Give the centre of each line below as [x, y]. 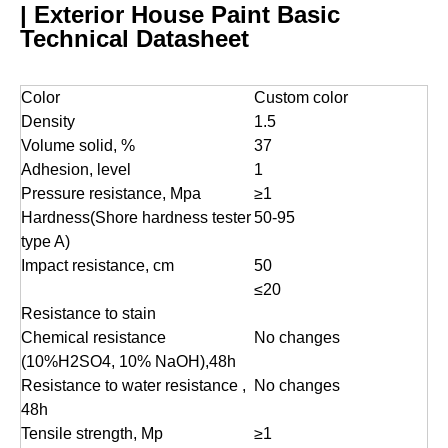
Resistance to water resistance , [133, 385]
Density [48, 121]
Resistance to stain [88, 313]
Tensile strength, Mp [92, 433]
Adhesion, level [76, 169]
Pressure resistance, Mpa [111, 193]
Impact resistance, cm [97, 265]
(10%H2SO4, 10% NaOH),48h [128, 361]
